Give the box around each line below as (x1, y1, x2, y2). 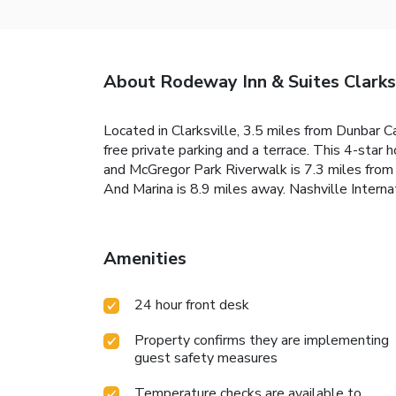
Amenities (103, 247, 187, 271)
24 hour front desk (134, 295, 249, 316)
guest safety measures (134, 348, 278, 369)
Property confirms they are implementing (134, 331, 389, 351)
